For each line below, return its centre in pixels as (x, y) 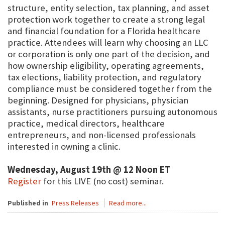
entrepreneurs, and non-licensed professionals (102, 135)
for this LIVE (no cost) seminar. (102, 181)
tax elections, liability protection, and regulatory (104, 77)
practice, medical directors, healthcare (86, 123)
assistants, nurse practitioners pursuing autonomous (113, 112)
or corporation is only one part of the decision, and (109, 54)
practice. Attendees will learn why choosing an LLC (108, 42)
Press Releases (75, 203)
